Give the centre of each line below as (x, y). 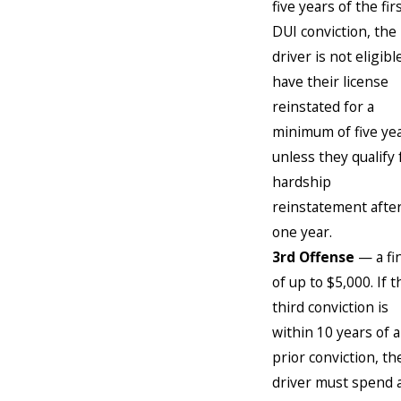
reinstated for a (323, 106)
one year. (302, 231)
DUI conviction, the (334, 31)
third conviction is (330, 307)
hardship (302, 181)
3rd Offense (313, 256)
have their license (330, 81)
